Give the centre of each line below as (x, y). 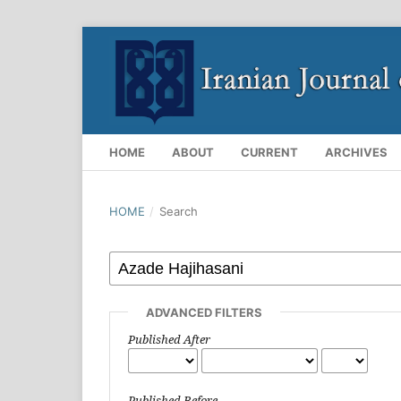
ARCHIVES (356, 152)
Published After (169, 339)
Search (178, 211)
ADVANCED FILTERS (204, 312)
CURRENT (269, 152)
